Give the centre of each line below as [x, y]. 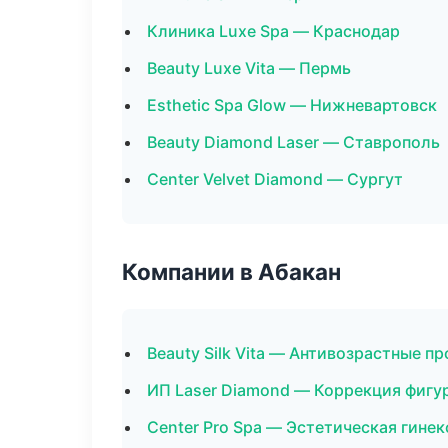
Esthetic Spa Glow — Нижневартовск [292, 105]
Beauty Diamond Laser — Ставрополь [293, 142]
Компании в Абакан [231, 271]
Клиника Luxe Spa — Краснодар [273, 31]
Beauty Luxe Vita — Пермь [249, 68]
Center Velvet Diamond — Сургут [275, 179]
